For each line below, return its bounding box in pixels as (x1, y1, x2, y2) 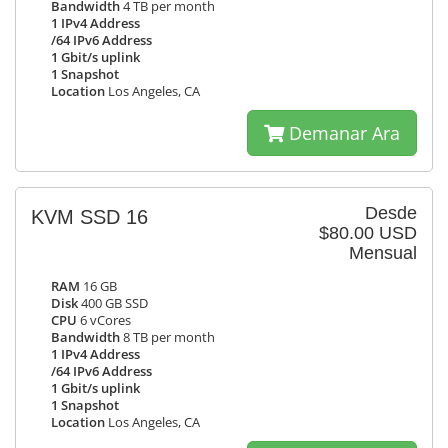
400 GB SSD (78, 295, 148, 312)
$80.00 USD (319, 223, 417, 243)
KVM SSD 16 (31, 206, 148, 228)
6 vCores (77, 312, 131, 329)
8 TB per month (120, 329, 215, 346)
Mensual (349, 243, 417, 263)
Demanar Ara (284, 121, 400, 145)
